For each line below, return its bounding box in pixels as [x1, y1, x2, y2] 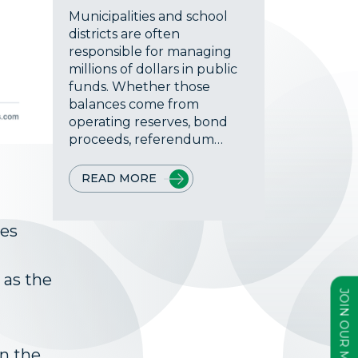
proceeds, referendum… [69, 132, 223, 147]
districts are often [69, 26, 180, 42]
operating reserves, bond [69, 114, 228, 129]
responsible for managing [69, 44, 232, 59]
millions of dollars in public [69, 62, 237, 77]
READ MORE [82, 171, 157, 185]
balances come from [69, 97, 199, 112]
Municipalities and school [69, 9, 228, 24]
